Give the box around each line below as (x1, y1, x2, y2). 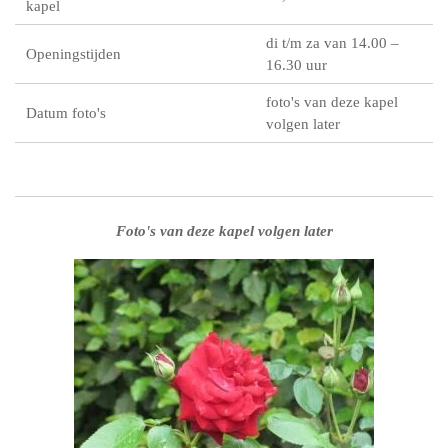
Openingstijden (26, 46, 122, 62)
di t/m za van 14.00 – (265, 35, 399, 51)
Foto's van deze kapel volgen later (115, 223, 333, 239)
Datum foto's (26, 105, 107, 121)
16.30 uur (265, 57, 327, 73)
